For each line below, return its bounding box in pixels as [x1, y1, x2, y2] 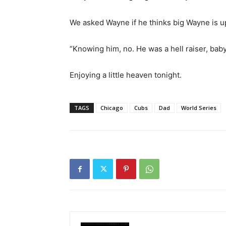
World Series [181, 104, 216, 111]
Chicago [100, 104, 123, 111]
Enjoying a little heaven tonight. [70, 70, 182, 80]
